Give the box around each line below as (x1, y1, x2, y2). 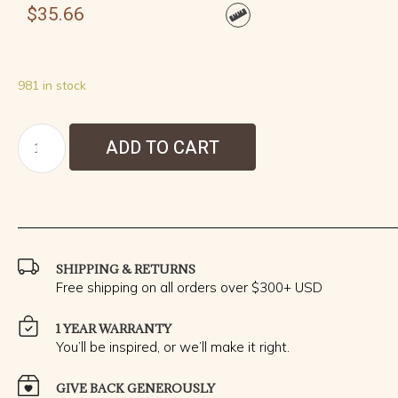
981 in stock (18, 76, 86, 92)
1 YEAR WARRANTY (56, 320, 171, 337)
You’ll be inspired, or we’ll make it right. (56, 338, 290, 355)
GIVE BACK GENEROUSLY (56, 379, 215, 396)
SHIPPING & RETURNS (56, 260, 195, 277)
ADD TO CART (106, 134, 220, 161)
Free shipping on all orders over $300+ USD (56, 278, 322, 296)
